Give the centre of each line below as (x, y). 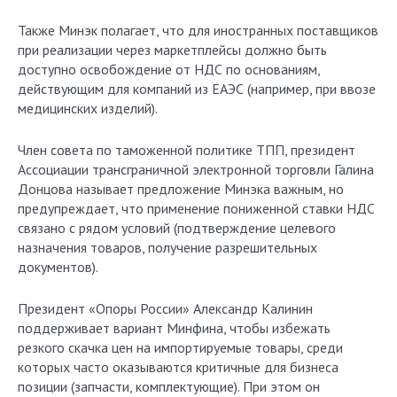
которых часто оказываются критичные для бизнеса (178, 367)
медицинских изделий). (88, 108)
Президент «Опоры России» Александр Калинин (165, 308)
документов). (58, 267)
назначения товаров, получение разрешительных (167, 247)
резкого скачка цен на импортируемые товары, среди (180, 347)
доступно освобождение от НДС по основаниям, (169, 69)
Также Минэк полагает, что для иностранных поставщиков (198, 30)
